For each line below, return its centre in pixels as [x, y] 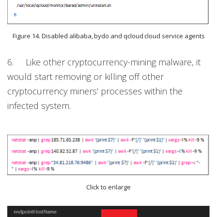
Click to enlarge [108, 187]
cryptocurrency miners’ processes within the [95, 91]
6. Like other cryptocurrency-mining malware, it [104, 62]
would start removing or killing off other [85, 77]
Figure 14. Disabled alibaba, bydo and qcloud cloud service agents [108, 36]
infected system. [39, 106]
